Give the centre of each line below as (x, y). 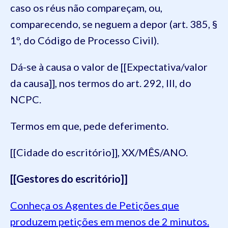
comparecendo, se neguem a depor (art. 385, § (114, 24)
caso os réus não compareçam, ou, (86, 7)
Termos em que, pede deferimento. (89, 125)
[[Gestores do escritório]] (69, 178)
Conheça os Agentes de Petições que (95, 205)
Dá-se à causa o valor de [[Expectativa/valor (109, 66)
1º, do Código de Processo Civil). (84, 40)
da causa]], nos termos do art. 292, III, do (101, 83)
